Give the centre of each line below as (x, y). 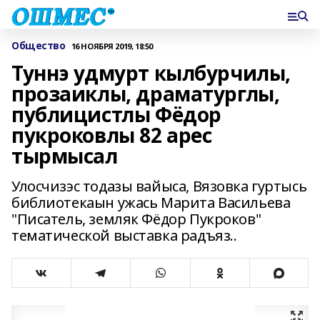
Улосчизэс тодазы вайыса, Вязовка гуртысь (159, 186)
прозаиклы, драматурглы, (146, 94)
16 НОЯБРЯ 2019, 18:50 (112, 46)
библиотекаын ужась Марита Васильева (151, 202)
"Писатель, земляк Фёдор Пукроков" (136, 219)
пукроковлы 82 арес (112, 135)
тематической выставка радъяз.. (124, 235)
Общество (39, 45)
